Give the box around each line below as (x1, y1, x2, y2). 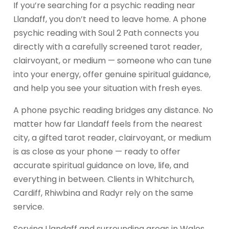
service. (13, 200, 44, 213)
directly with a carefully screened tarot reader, (13, 40, 202, 53)
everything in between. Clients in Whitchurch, (13, 173, 194, 185)
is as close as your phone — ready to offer (13, 145, 180, 157)
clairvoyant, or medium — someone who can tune (13, 54, 212, 66)
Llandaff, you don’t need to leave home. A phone (13, 13, 207, 25)
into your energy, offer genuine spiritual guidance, (13, 68, 211, 80)
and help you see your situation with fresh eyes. (13, 82, 202, 94)
